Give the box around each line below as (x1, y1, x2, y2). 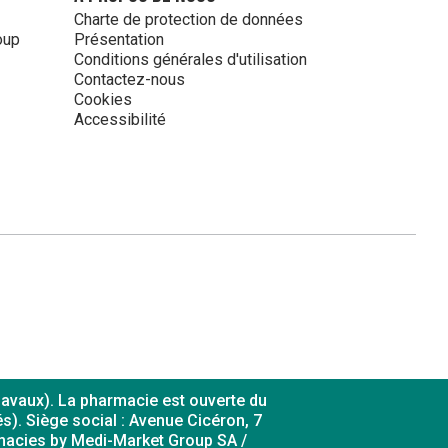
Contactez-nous (74, 70, 185, 90)
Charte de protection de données (74, 10, 303, 30)
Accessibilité (74, 110, 166, 130)
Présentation (74, 30, 164, 50)
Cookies (74, 90, 132, 110)
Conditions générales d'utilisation (74, 50, 307, 70)
